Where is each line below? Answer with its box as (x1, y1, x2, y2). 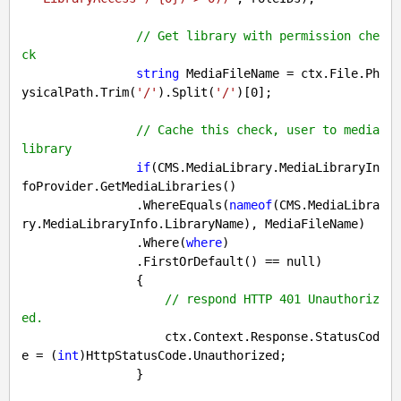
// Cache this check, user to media (136, 123, 380, 138)
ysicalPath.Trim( (21, 85, 136, 100)
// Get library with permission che (136, 29, 380, 44)
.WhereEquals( (136, 198, 229, 213)
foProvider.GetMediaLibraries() (21, 179, 236, 194)
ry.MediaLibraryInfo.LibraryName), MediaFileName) (21, 217, 365, 232)
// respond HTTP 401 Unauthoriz (165, 292, 380, 307)
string (136, 66, 179, 81)
